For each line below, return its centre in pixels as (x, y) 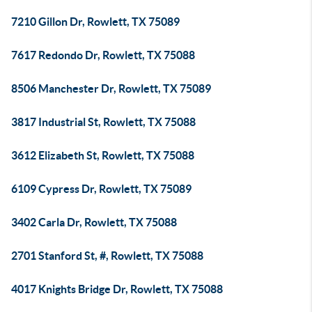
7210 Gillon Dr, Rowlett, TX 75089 (95, 22)
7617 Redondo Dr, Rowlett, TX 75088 (103, 55)
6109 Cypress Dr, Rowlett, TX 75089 (101, 189)
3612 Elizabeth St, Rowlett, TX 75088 (103, 155)
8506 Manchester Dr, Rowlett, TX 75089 (111, 88)
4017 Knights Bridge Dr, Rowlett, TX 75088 (117, 289)
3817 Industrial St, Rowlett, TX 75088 (103, 122)
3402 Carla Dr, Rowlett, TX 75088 (94, 222)
